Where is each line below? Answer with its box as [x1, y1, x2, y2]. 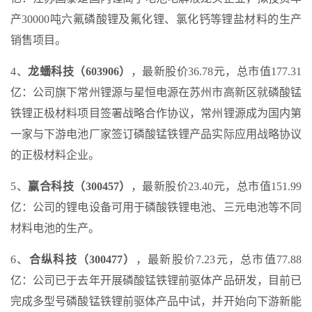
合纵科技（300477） [29, 253, 136, 266]
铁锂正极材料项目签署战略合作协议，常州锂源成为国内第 [10, 107, 302, 120]
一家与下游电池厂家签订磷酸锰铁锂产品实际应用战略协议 [10, 128, 302, 141]
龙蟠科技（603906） [28, 65, 131, 78]
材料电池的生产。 [10, 222, 100, 235]
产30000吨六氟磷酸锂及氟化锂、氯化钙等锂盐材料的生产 [10, 13, 302, 26]
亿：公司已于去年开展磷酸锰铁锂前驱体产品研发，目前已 [10, 274, 302, 287]
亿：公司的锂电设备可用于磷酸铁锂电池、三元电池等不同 [10, 201, 302, 214]
